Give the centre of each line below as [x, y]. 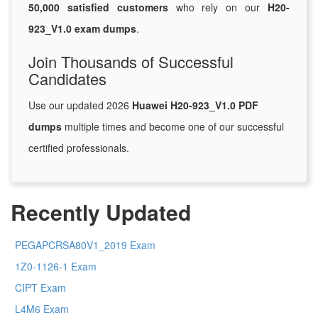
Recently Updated [101, 212]
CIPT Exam [40, 288]
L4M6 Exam [42, 309]
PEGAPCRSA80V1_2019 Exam [85, 245]
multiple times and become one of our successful [173, 127]
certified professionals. [79, 148]
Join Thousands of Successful [131, 62]
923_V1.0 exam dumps [82, 29]
